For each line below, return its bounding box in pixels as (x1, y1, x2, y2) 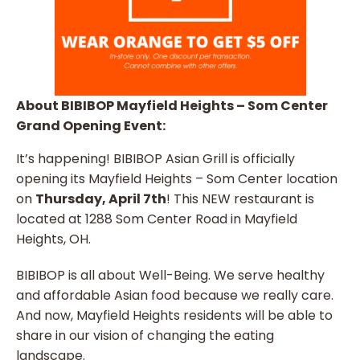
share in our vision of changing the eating (16, 325, 274, 345)
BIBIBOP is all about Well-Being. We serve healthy (16, 265, 325, 284)
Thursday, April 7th (35, 189, 166, 208)
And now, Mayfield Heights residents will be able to (16, 305, 333, 325)
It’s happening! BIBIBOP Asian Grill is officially (16, 149, 295, 168)
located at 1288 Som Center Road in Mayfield (16, 209, 297, 228)
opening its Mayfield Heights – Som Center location (16, 169, 337, 188)
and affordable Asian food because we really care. (16, 285, 333, 305)
